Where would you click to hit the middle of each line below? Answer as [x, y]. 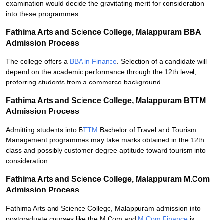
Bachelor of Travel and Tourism [147, 130]
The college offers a [38, 61]
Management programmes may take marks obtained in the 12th [105, 140]
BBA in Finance [93, 61]
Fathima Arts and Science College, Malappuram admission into [103, 208]
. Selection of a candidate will [162, 61]
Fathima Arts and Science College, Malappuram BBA [103, 32]
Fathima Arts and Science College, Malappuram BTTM [106, 100]
